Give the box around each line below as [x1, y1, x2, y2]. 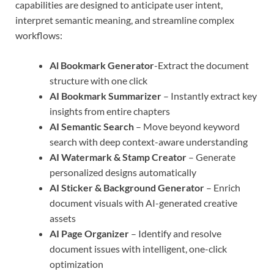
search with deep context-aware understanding [50, 135, 248, 147]
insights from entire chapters [50, 105, 170, 117]
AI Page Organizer [50, 227, 129, 239]
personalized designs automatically [50, 166, 196, 178]
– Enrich [204, 181, 240, 193]
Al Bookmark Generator [50, 59, 154, 71]
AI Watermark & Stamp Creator [50, 150, 187, 163]
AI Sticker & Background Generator [50, 181, 204, 193]
